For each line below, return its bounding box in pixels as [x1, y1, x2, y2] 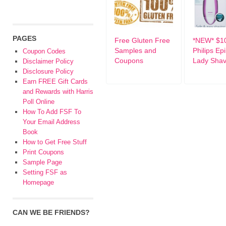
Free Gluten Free [115, 36, 170, 44]
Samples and [115, 46, 156, 54]
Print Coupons [23, 148, 64, 156]
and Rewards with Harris [23, 88, 93, 95]
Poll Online [23, 98, 54, 105]
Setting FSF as [23, 168, 67, 176]
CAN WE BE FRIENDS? [13, 208, 90, 216]
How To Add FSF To [23, 108, 81, 116]
